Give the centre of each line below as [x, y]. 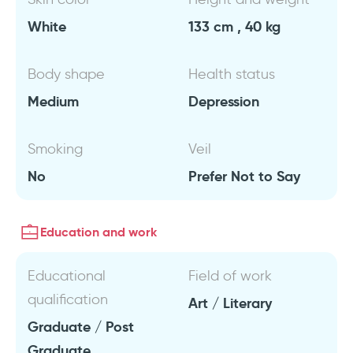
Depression [224, 101]
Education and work [98, 232]
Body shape [66, 74]
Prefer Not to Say [244, 176]
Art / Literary [230, 303]
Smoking [55, 149]
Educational [67, 276]
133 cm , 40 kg [234, 26]
